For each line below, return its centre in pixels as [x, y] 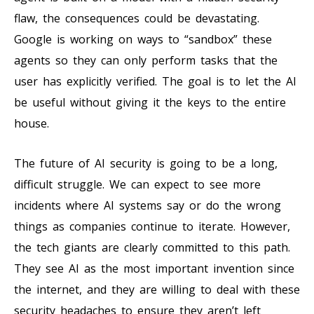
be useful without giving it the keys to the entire [150, 102]
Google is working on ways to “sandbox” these [143, 39]
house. [32, 123]
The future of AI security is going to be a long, [146, 163]
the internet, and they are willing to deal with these [157, 289]
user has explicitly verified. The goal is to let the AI [155, 81]
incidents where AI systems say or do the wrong [148, 205]
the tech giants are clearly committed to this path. [152, 247]
